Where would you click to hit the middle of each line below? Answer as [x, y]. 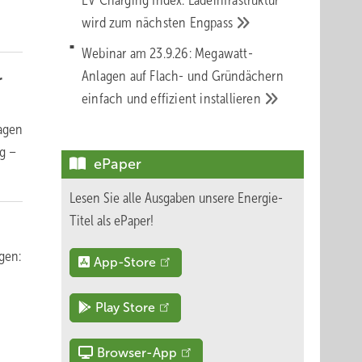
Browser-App [137, 353]
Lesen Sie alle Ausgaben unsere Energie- [176, 198]
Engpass [213, 23]
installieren [232, 99]
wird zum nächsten [136, 23]
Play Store [126, 307]
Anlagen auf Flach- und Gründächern [183, 76]
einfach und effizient [141, 99]
